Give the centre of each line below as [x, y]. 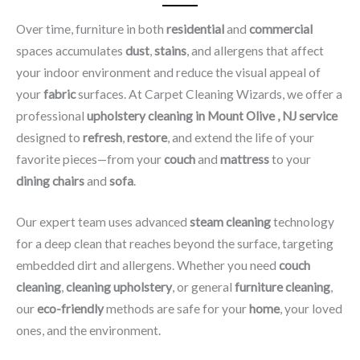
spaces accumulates [71, 50]
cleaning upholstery [119, 287]
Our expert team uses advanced [103, 222]
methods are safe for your [176, 309]
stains [170, 50]
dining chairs [50, 180]
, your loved [311, 309]
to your [290, 159]
